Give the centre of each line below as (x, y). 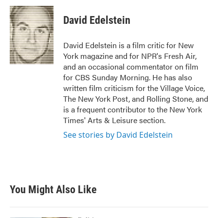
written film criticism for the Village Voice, (134, 88)
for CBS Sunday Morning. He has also (128, 77)
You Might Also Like (53, 190)
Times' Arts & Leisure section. (114, 120)
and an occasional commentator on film (131, 66)
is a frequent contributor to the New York (133, 109)
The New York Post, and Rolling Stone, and (136, 99)
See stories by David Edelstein (118, 135)
